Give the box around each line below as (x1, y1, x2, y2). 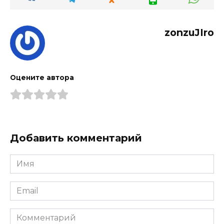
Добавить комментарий (10, 132, 142, 144)
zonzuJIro (164, 26, 214, 38)
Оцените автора (10, 73, 74, 81)
